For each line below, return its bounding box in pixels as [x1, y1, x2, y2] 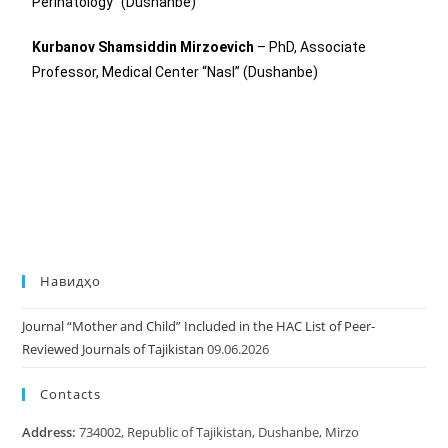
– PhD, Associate [254, 39, 367, 55]
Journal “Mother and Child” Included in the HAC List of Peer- [22, 317, 376, 335]
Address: [22, 423, 80, 441]
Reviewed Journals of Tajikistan [22, 340, 205, 358]
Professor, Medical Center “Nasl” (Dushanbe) [32, 64, 319, 80]
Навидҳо [40, 272, 102, 290]
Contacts [40, 385, 102, 403]
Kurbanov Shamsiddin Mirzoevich [32, 39, 255, 55]
